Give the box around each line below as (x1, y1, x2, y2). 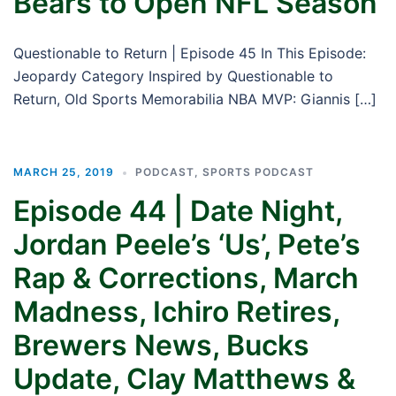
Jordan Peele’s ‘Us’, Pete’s (13, 227, 361, 262)
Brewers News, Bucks (13, 328, 309, 362)
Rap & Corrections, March (13, 261, 359, 295)
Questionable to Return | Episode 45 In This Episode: (13, 44, 366, 62)
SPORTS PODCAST (202, 165, 314, 179)
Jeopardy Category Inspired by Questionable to (13, 67, 333, 85)
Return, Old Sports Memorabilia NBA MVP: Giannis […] (13, 90, 377, 108)
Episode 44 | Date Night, (13, 194, 342, 228)
